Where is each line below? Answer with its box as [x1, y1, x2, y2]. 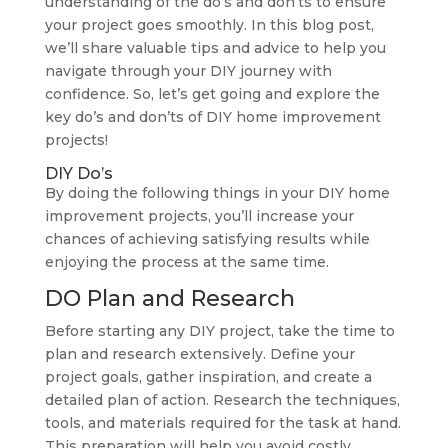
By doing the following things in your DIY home [44, 184, 390, 202]
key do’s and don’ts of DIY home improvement [44, 108, 381, 126]
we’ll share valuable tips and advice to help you [44, 39, 386, 57]
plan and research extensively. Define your [44, 345, 355, 363]
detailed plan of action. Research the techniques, [44, 391, 400, 409]
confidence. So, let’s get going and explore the [44, 85, 380, 103]
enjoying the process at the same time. [44, 253, 329, 271]
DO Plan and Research [44, 285, 295, 312]
